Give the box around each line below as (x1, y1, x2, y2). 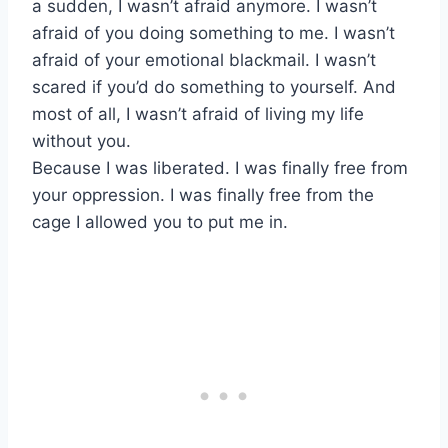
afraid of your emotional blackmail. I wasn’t (32, 50, 376, 71)
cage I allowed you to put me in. (32, 212, 288, 233)
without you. (32, 131, 131, 152)
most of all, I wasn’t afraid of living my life (32, 104, 364, 125)
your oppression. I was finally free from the (32, 185, 374, 206)
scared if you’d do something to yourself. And (32, 77, 396, 98)
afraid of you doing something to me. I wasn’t (32, 23, 395, 44)
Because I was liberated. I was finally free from (32, 158, 408, 179)
